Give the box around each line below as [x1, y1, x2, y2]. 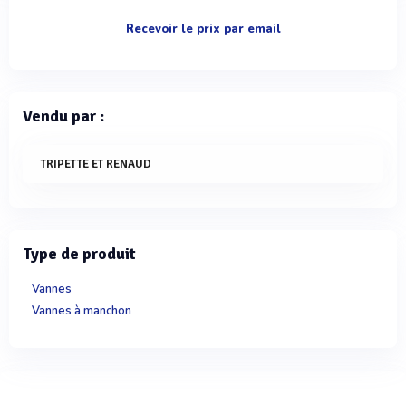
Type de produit [23, 244, 136, 265]
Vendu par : [23, 106, 104, 126]
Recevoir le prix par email [125, 21, 281, 37]
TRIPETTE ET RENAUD [41, 157, 151, 172]
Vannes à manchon [32, 302, 131, 319]
